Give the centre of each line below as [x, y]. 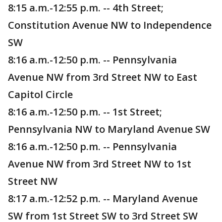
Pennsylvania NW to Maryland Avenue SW [109, 129]
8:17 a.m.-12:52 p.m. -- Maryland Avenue [103, 199]
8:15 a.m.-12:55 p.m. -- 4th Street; [86, 8]
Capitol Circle [40, 95]
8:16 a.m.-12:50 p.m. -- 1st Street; [85, 112]
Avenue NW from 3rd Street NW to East [103, 77]
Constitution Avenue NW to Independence [110, 25]
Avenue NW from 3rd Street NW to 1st [100, 164]
